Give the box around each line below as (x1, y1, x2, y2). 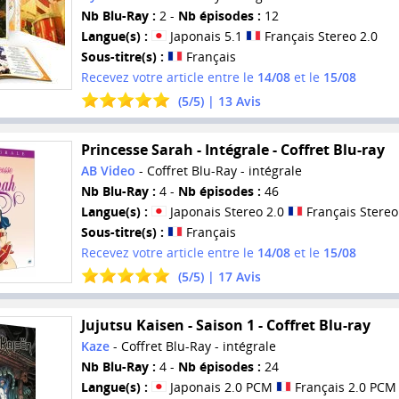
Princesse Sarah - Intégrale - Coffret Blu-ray (80, 140, 385, 160)
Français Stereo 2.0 (260, 28, 378, 45)
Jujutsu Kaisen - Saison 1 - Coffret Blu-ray (80, 314, 370, 335)
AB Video (80, 162, 135, 180)
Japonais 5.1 (166, 28, 246, 45)
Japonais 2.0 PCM (166, 378, 276, 395)
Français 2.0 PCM (290, 378, 396, 395)
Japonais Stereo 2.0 (166, 203, 288, 221)
